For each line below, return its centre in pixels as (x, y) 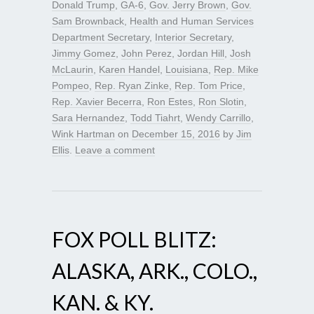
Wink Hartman (83, 134)
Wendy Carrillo (218, 117)
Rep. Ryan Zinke (132, 85)
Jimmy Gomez (84, 53)
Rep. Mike (236, 69)
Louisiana (187, 69)
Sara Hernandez (88, 117)
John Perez (146, 53)
